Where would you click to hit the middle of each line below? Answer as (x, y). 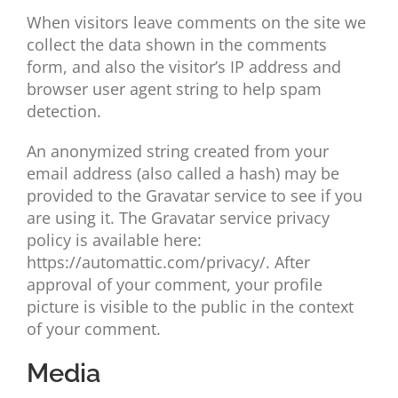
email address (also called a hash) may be (183, 174)
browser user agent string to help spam (174, 89)
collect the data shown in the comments (176, 45)
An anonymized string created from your (177, 151)
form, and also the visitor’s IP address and (183, 67)
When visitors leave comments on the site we (196, 23)
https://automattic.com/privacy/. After (168, 263)
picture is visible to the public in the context (190, 307)
